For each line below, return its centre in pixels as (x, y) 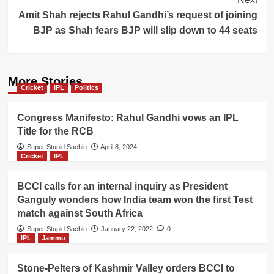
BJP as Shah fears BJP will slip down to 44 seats (145, 31)
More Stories (45, 82)
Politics (86, 88)
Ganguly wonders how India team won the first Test (135, 200)
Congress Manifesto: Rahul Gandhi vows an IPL (128, 118)
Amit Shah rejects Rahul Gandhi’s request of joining (138, 15)
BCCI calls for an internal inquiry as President (122, 187)
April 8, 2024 (118, 147)
